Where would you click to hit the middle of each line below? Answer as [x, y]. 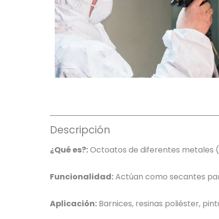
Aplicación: [73, 204]
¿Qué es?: [69, 150]
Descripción [80, 130]
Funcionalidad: [82, 177]
